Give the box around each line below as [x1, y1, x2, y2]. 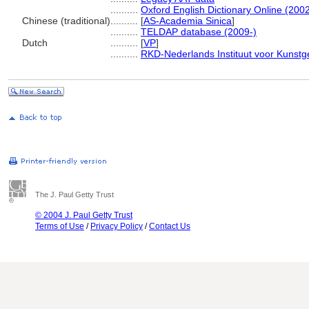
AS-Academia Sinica [143, 15, 232, 26]
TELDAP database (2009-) [141, 26, 257, 37]
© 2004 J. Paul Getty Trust [35, 210, 132, 220]
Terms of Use [35, 221, 84, 231]
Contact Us [149, 221, 190, 231]
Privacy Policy [90, 221, 143, 231]
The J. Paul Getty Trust [35, 190, 114, 199]
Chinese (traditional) [22, 15, 110, 26]
